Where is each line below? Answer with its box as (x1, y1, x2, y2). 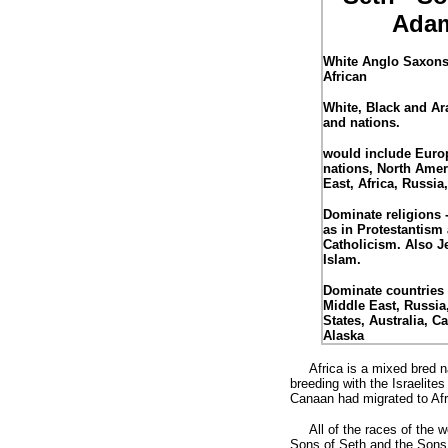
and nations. (323, 115, 400, 130)
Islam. (323, 252, 361, 267)
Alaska (323, 328, 364, 343)
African (323, 69, 367, 84)
